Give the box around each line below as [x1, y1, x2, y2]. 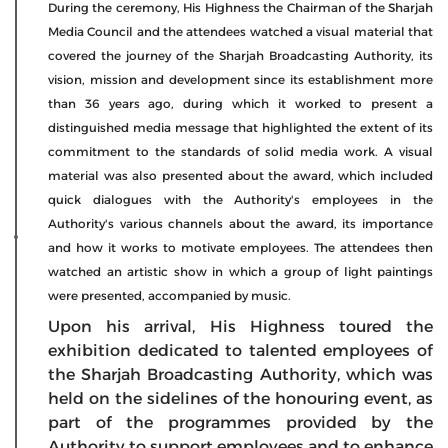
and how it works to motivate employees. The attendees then [48, 240, 433, 256]
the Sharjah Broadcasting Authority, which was [48, 365, 433, 385]
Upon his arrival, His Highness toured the [48, 317, 433, 337]
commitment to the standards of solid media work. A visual [48, 144, 433, 160]
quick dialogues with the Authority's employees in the [48, 192, 433, 208]
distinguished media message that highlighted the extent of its [48, 120, 433, 136]
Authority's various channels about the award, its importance [48, 216, 433, 232]
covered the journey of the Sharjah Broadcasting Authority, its [48, 48, 433, 64]
